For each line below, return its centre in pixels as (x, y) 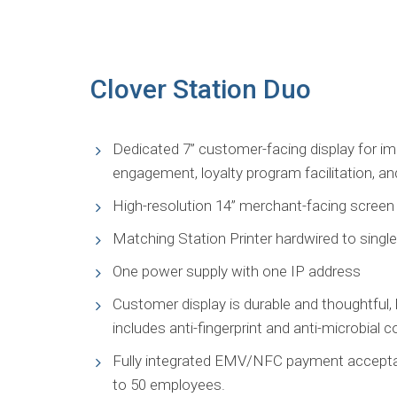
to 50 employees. (169, 385)
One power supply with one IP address (237, 271)
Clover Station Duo (201, 89)
